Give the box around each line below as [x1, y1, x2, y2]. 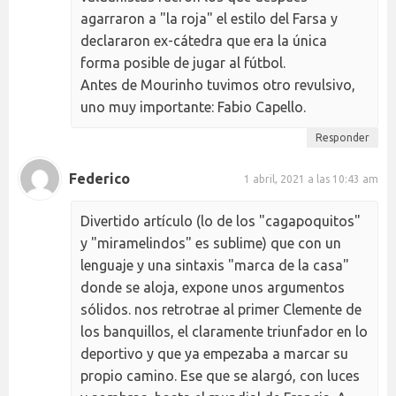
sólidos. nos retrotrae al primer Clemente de [80, 301, 362, 318]
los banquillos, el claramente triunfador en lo [80, 324, 368, 340]
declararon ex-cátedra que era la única [80, 33, 327, 49]
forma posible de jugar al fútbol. [80, 55, 286, 72]
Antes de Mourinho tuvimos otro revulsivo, [80, 77, 355, 94]
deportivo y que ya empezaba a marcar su [80, 346, 348, 362]
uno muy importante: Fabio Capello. [80, 99, 306, 116]
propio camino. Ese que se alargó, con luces [80, 368, 360, 385]
